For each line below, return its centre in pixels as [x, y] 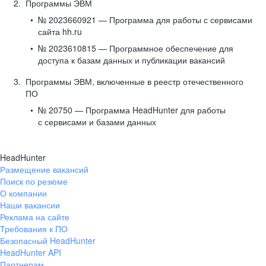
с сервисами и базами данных [97, 122]
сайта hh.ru [60, 31]
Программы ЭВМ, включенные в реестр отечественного [134, 81]
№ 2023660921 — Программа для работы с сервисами [145, 20]
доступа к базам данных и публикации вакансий [132, 60]
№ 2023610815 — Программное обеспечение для [136, 48]
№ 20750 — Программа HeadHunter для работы [132, 110]
